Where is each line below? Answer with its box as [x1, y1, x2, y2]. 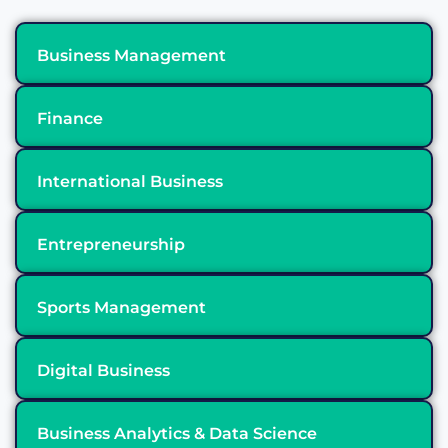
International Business [37, 171, 223, 191]
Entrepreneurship [37, 234, 185, 254]
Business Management [37, 45, 226, 65]
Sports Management [37, 297, 206, 317]
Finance [37, 108, 103, 128]
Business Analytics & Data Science [37, 423, 317, 443]
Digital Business [37, 360, 170, 380]
